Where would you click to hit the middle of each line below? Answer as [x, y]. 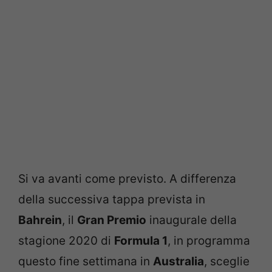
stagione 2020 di [66, 240]
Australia [178, 261]
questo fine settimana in [86, 261]
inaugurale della [192, 220]
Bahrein [40, 220]
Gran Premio [112, 220]
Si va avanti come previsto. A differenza [127, 178]
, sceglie [227, 261]
